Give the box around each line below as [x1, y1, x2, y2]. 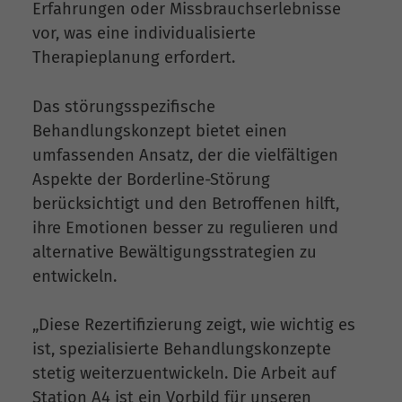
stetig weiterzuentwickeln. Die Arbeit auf [32, 363, 336, 384]
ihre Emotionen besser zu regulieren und [32, 217, 338, 238]
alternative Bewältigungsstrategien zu [32, 241, 317, 262]
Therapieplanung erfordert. [32, 48, 235, 68]
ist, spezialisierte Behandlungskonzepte [32, 339, 331, 360]
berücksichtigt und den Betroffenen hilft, [32, 193, 339, 214]
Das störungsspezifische [32, 96, 215, 117]
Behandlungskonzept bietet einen [32, 120, 287, 141]
